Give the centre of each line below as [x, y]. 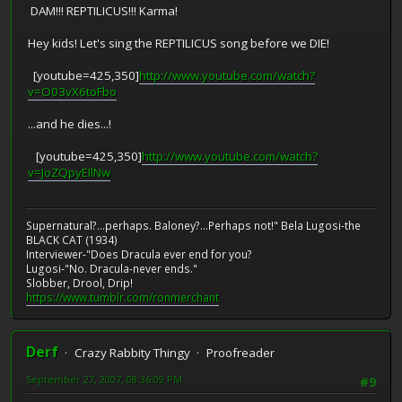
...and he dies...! [70, 124]
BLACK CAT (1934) [72, 240]
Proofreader [240, 352]
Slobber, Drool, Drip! [79, 283]
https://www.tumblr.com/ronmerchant [122, 297]
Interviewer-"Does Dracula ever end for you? [139, 254]
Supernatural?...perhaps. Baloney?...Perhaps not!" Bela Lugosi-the [193, 225]
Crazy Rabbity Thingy [132, 352]
